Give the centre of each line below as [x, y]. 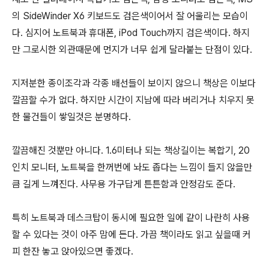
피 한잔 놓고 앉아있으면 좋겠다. [73, 252]
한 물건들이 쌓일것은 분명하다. [71, 117]
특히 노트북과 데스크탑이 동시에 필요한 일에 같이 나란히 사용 [131, 218]
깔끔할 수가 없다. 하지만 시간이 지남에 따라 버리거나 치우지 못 [133, 100]
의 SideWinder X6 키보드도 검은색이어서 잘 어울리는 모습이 [130, 16]
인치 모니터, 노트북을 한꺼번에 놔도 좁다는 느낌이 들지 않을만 [132, 168]
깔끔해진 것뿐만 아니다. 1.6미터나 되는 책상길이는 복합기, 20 [131, 151]
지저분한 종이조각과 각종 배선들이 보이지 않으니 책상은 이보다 [134, 83]
